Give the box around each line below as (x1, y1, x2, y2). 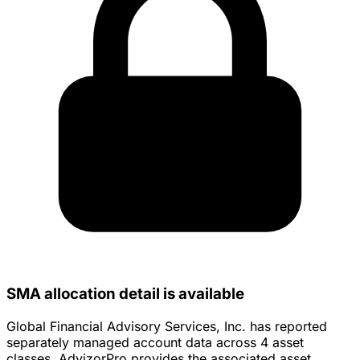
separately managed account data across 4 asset (6, 334, 304, 351)
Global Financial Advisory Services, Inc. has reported (6, 318, 327, 335)
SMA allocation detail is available (6, 284, 244, 304)
